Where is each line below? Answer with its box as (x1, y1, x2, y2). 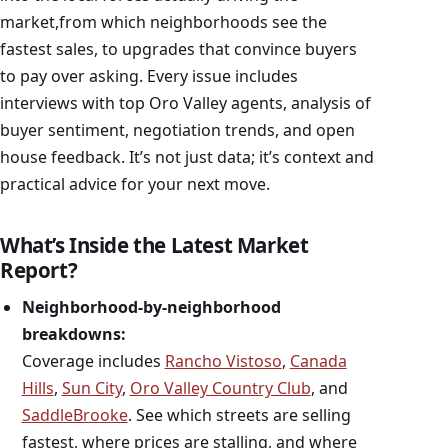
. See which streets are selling (127, 404, 351, 427)
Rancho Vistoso (164, 350, 282, 373)
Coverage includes (21, 350, 165, 373)
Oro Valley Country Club (129, 377, 311, 400)
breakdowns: (21, 323, 126, 346)
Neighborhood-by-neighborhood (21, 296, 281, 319)
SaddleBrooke (21, 404, 128, 427)
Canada (289, 350, 347, 373)
